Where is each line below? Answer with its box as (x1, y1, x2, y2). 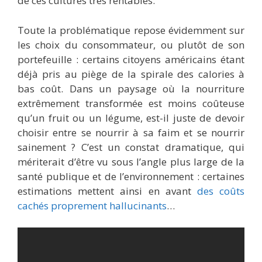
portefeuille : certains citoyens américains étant (18, 52, 244, 66)
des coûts (196, 184, 245, 198)
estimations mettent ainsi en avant (18, 184, 197, 198)
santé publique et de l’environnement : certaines (18, 169, 244, 183)
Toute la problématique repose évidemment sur (18, 23, 244, 37)
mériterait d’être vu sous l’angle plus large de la (18, 154, 244, 168)
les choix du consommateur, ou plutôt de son (18, 37, 244, 51)
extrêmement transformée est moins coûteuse (18, 96, 244, 110)
